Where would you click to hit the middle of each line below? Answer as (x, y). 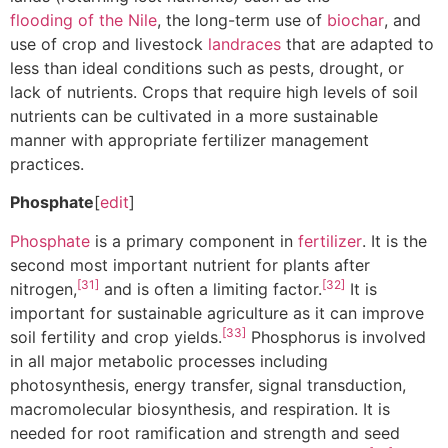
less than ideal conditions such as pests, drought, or (207, 67)
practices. (47, 163)
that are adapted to (357, 43)
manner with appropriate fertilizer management (189, 139)
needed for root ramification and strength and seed (205, 432)
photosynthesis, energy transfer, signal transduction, (208, 384)
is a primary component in (194, 240)
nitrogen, (43, 288)
